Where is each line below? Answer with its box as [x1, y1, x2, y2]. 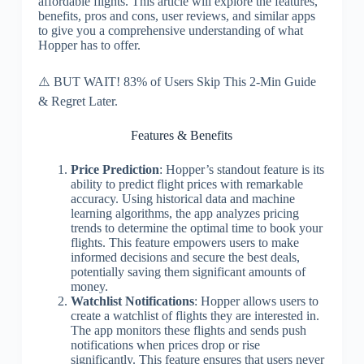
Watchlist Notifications [70, 294, 194, 308]
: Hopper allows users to [193, 294, 318, 308]
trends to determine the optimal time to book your [70, 221, 323, 235]
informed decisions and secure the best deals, [70, 250, 300, 264]
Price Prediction [70, 162, 159, 176]
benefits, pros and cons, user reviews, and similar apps [37, 9, 315, 23]
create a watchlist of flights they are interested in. [70, 309, 319, 323]
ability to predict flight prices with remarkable [70, 177, 303, 191]
